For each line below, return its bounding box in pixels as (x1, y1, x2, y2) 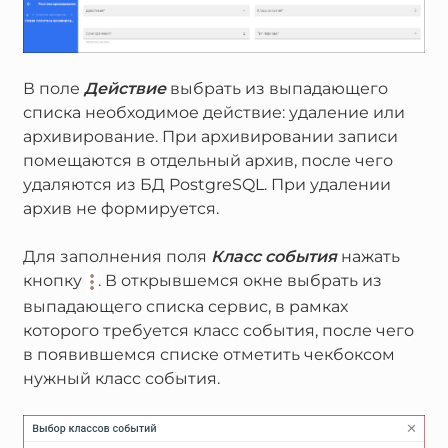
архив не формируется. (22, 199, 219, 219)
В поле (22, 79, 84, 99)
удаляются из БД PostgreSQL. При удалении (22, 175, 391, 195)
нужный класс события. (22, 368, 220, 388)
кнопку (22, 271, 86, 291)
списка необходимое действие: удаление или (22, 103, 405, 123)
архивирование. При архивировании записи (22, 127, 398, 147)
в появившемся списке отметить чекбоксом (22, 344, 395, 364)
